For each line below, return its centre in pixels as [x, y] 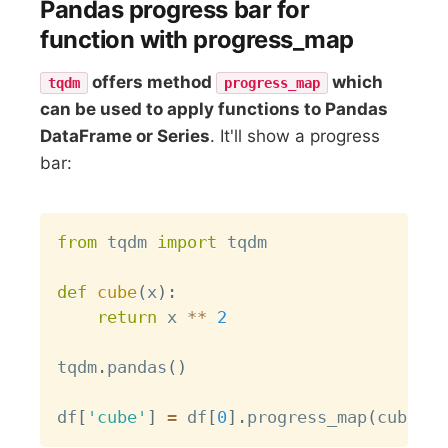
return [127, 316]
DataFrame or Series [125, 135]
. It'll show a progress [295, 135]
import [187, 241]
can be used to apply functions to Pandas [214, 108]
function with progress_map [197, 40]
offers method [152, 81]
